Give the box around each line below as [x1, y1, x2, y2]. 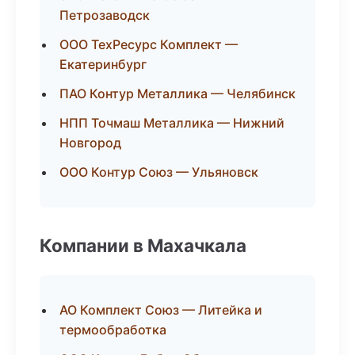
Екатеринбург [59, 56, 147, 72]
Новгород [59, 135, 121, 151]
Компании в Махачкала [40, 235, 246, 256]
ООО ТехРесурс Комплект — [59, 36, 238, 52]
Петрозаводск [59, 7, 150, 23]
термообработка [59, 322, 166, 338]
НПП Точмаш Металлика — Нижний [59, 115, 284, 131]
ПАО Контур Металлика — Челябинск [59, 86, 296, 101]
